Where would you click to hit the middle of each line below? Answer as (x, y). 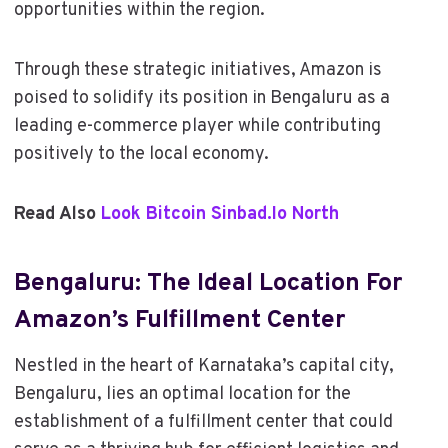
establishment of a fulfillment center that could (203, 422)
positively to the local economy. (141, 154)
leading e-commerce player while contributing (197, 126)
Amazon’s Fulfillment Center (179, 321)
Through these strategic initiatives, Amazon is (197, 70)
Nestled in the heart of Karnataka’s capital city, (203, 366)
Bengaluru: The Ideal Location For (207, 284)
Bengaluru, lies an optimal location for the (182, 394)
